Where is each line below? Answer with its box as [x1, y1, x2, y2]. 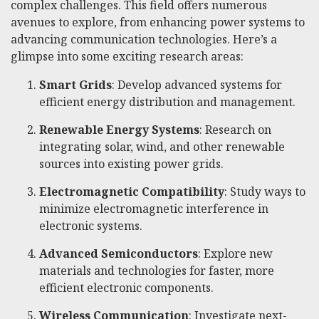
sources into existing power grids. [39, 155, 224, 172]
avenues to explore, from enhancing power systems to [11, 14, 305, 30]
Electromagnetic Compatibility [39, 183, 224, 199]
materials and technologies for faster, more [39, 262, 274, 278]
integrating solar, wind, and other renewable [39, 138, 285, 155]
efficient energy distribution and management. [39, 93, 296, 110]
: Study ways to [224, 183, 305, 199]
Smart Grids [39, 76, 112, 93]
